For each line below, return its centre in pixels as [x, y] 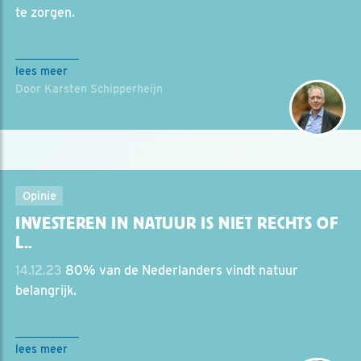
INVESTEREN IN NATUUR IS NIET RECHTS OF [177, 223]
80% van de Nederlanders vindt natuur [180, 270]
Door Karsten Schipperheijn [89, 89]
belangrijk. [46, 290]
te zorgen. [45, 12]
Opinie [39, 195]
